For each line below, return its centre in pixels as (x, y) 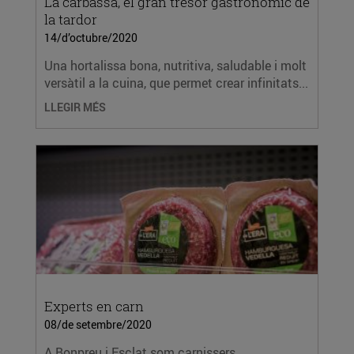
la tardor (71, 19)
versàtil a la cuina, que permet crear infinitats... (176, 83)
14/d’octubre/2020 (91, 38)
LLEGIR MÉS (75, 107)
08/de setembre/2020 (98, 324)
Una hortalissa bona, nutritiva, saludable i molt (175, 66)
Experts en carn (94, 306)
